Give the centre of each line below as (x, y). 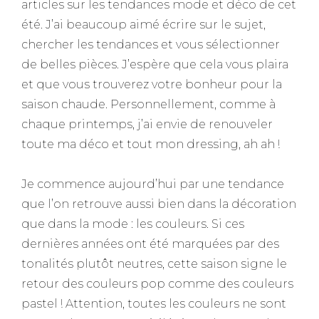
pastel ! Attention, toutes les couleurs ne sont (154, 304)
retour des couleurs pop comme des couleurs (157, 284)
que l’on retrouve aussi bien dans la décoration (159, 204)
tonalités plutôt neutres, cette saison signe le (154, 264)
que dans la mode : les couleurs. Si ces (133, 224)
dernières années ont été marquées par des (150, 244)
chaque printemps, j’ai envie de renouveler (147, 125)
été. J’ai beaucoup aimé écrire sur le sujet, (143, 25)
